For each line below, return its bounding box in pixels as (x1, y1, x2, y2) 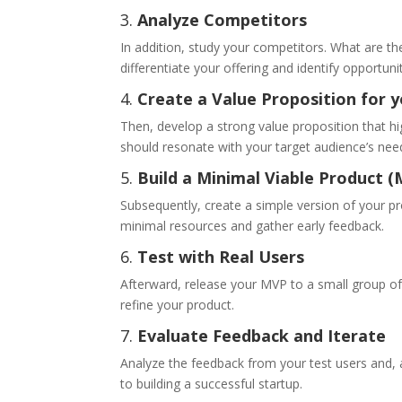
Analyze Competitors (137, 9, 308, 31)
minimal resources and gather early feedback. (120, 217, 385, 235)
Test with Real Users (137, 246, 305, 268)
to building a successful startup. (120, 375, 303, 393)
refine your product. (120, 296, 235, 314)
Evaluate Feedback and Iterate (137, 325, 387, 347)
